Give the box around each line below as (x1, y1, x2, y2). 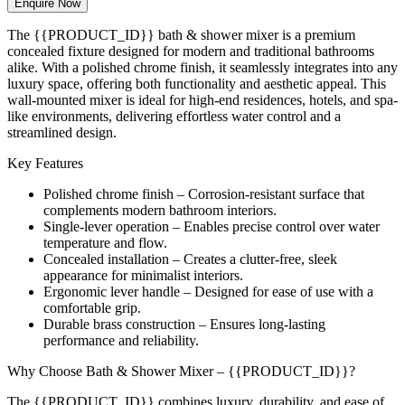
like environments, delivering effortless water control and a (7, 108, 341, 124)
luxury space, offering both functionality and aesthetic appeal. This (7, 75, 386, 91)
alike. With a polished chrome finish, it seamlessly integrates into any (7, 59, 398, 75)
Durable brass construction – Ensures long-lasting (43, 316, 325, 332)
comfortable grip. (43, 299, 141, 316)
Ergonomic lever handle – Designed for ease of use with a (43, 283, 373, 299)
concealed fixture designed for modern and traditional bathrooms (7, 42, 374, 59)
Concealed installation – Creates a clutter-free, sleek (43, 250, 337, 267)
